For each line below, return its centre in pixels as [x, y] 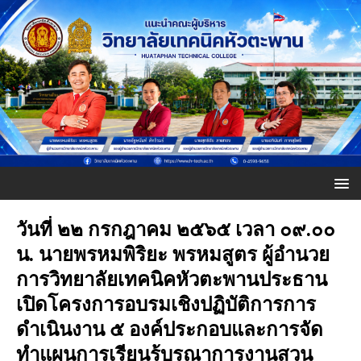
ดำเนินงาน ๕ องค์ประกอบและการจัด [170, 328]
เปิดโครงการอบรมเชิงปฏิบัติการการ [166, 303]
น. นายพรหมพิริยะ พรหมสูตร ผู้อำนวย [173, 253]
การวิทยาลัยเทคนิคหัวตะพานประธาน [172, 278]
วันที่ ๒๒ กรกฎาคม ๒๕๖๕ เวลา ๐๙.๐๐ [176, 228]
